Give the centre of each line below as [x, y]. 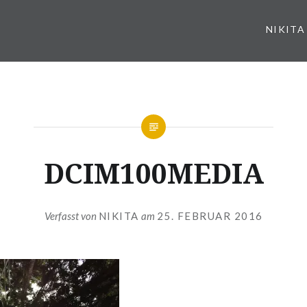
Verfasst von [71, 216]
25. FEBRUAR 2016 [210, 216]
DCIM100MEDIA [153, 173]
